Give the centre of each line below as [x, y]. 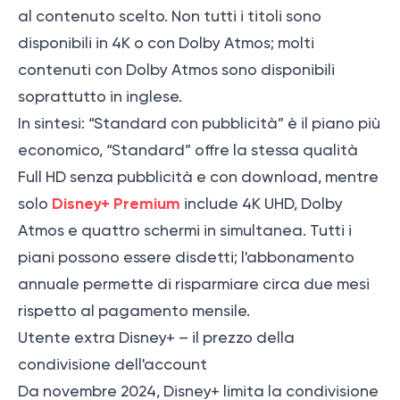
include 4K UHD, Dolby [262, 204]
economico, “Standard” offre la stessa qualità [188, 150]
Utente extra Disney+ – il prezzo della [156, 338]
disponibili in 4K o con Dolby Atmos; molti [166, 43]
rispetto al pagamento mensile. [134, 311]
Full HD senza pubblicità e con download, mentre [198, 177]
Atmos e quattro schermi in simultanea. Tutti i [185, 231]
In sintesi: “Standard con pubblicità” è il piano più [199, 124]
